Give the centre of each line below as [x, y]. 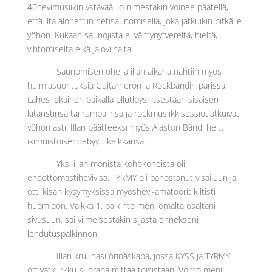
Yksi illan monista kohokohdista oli [121, 164]
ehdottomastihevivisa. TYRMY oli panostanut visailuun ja [131, 178]
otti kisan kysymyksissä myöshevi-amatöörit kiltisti [121, 192]
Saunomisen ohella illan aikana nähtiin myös [139, 71]
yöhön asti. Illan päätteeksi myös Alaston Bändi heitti [126, 127]
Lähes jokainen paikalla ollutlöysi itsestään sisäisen [123, 99]
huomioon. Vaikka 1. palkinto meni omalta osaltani [121, 206]
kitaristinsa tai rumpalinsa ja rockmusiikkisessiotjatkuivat [133, 113]
